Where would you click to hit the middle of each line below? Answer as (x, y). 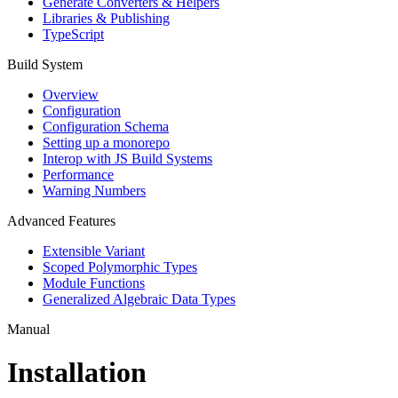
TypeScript (73, 34)
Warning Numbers (94, 190)
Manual (28, 329)
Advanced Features (61, 220)
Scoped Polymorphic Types (120, 267)
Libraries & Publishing (106, 18)
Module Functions (94, 283)
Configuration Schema (106, 126)
